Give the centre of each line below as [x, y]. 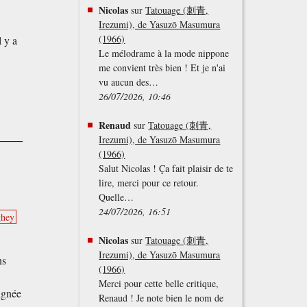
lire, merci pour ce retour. [149, 183]
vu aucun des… [129, 82]
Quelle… [116, 197]
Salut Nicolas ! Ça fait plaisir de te [166, 169]
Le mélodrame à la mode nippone [164, 53]
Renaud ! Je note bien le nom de [161, 298]
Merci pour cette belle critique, [159, 284]
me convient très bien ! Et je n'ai [162, 68]
